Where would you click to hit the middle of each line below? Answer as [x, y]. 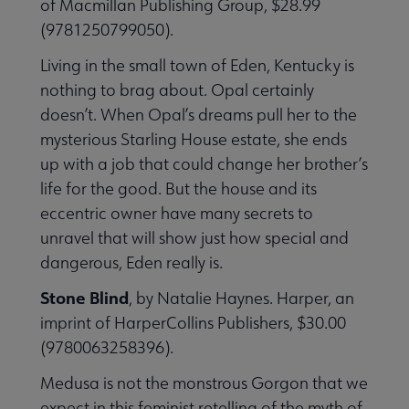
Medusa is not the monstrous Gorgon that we [204, 383]
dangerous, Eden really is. [131, 262]
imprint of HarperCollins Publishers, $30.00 [193, 322]
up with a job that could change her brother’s [204, 163]
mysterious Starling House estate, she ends [194, 139]
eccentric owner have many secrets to [177, 213]
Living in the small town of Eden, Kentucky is [197, 65]
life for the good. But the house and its [178, 188]
